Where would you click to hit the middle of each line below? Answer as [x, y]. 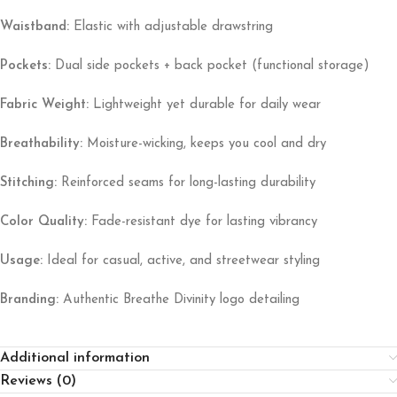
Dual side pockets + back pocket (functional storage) [210, 66]
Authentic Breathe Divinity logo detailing [179, 300]
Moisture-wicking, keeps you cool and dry [204, 144]
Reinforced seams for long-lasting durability [186, 183]
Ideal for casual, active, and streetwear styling [181, 261]
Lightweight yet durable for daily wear [205, 105]
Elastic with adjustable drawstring [171, 27]
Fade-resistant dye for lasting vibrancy [202, 222]
